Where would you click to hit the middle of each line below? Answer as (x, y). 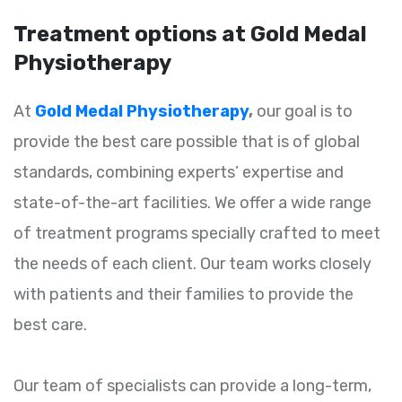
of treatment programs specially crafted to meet (197, 234)
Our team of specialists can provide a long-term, (192, 386)
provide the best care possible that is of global (187, 142)
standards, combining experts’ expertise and (179, 173)
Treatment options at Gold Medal (190, 35)
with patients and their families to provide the (184, 295)
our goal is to (303, 112)
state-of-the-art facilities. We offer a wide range (192, 203)
